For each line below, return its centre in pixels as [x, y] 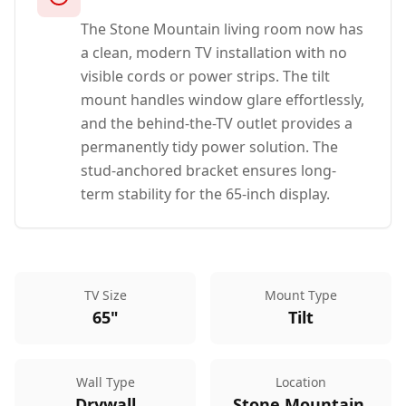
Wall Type [105, 382]
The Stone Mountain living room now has [222, 29]
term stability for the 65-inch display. [205, 194]
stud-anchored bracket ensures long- [208, 170]
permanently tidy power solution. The [209, 147]
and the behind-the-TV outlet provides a [217, 123]
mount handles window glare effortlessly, [222, 100]
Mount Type [301, 295]
